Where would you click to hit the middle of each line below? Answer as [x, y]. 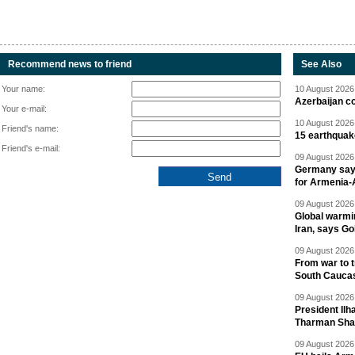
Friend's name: [30, 129]
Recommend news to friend [70, 65]
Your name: [23, 89]
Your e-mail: [24, 109]
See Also [321, 65]
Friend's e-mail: [31, 149]
